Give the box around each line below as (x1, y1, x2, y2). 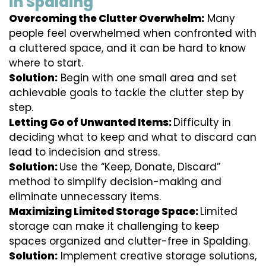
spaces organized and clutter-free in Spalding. (9, 234, 250, 249)
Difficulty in (173, 115, 231, 130)
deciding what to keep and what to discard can (9, 130, 256, 145)
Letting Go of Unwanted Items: (9, 115, 173, 130)
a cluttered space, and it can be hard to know (9, 41, 246, 56)
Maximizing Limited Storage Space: (9, 204, 200, 219)
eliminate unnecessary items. (9, 189, 161, 204)
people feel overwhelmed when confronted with (9, 26, 256, 41)
